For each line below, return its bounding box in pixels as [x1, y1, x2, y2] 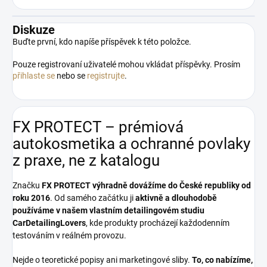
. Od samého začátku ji [50, 193, 135, 203]
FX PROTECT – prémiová [13, 118, 184, 136]
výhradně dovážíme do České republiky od [92, 180, 251, 190]
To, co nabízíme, [192, 254, 253, 265]
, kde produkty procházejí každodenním [86, 218, 229, 228]
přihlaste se [13, 71, 55, 81]
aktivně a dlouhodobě [135, 193, 217, 203]
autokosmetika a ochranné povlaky [13, 135, 250, 153]
